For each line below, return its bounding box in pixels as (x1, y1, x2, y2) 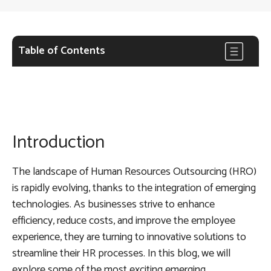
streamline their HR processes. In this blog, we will (12, 244, 230, 263)
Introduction (12, 127, 105, 157)
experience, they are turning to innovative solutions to (12, 227, 246, 246)
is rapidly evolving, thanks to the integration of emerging (12, 178, 256, 197)
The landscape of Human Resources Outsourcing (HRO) (12, 162, 256, 181)
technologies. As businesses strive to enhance (12, 195, 215, 214)
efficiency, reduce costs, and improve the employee (12, 211, 235, 230)
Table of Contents (18, 41, 105, 60)
